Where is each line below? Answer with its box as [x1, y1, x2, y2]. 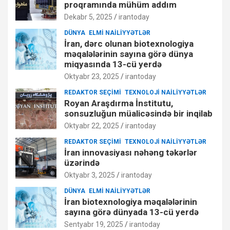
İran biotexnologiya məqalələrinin [64, 196, 197, 207]
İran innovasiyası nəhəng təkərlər [64, 147, 197, 158]
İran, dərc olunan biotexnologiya [64, 38, 194, 49]
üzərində [64, 157, 100, 168]
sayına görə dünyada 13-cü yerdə [64, 206, 199, 217]
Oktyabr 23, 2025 [64, 72, 119, 81]
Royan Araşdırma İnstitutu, [64, 98, 173, 108]
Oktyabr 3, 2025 [64, 170, 115, 179]
